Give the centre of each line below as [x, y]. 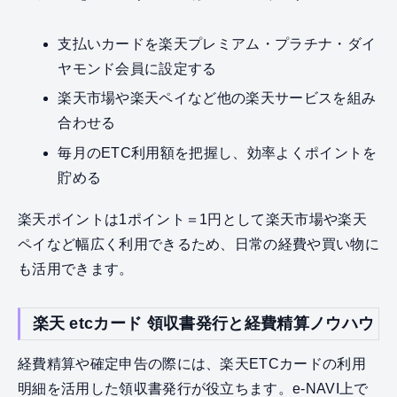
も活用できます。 [76, 269]
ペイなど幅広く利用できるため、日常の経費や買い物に [199, 245]
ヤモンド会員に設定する [137, 68]
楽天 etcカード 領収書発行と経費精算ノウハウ [203, 324]
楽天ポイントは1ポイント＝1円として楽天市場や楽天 [192, 220]
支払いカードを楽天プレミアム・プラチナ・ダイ [217, 43]
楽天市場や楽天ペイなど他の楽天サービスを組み [217, 98]
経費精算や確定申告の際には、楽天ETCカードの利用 [192, 364]
